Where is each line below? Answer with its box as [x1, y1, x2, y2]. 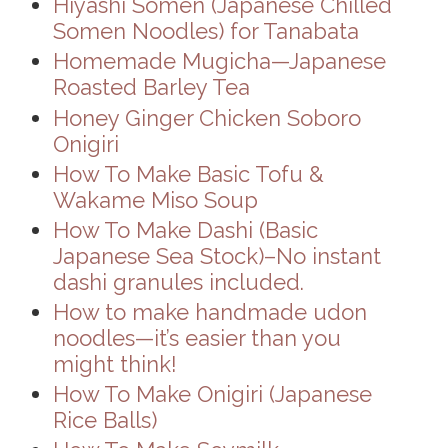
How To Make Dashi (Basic [52, 216, 318, 243]
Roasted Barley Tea [52, 74, 250, 101]
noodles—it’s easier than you [52, 324, 341, 351]
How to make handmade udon [52, 298, 367, 325]
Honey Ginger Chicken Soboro [52, 104, 361, 131]
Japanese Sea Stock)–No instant [52, 242, 381, 269]
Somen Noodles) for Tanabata [52, 18, 359, 45]
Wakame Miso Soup [52, 186, 258, 213]
